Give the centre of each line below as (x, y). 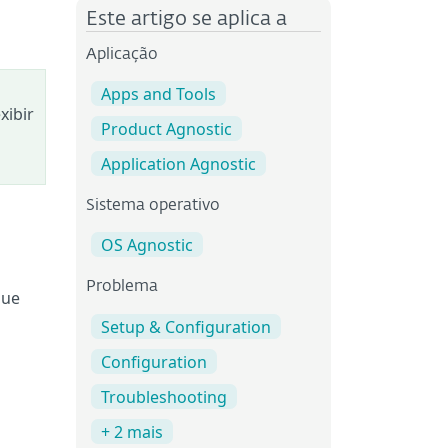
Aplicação (122, 55)
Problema (122, 287)
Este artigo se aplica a (186, 19)
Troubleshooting (164, 396)
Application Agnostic (178, 164)
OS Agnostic (147, 245)
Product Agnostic (166, 129)
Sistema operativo (153, 206)
